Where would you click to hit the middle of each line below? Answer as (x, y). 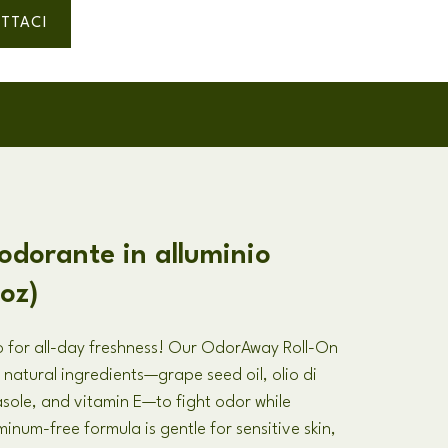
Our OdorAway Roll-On (253, 348)
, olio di (290, 375)
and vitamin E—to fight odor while (166, 402)
